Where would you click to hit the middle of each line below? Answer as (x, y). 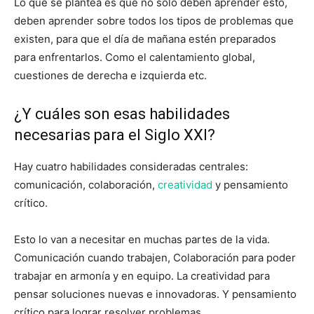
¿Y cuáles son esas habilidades (122, 114)
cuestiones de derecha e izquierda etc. (110, 75)
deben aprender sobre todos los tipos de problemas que (154, 20)
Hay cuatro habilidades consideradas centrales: (131, 166)
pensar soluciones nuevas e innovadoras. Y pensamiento (155, 294)
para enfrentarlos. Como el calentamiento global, (135, 57)
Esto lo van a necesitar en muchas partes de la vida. (142, 239)
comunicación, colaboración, (86, 184)
